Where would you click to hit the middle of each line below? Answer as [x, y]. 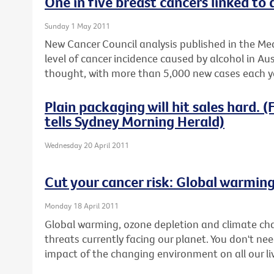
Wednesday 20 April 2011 [87, 145]
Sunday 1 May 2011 [77, 25]
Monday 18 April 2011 [82, 206]
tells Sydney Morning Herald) [135, 121]
